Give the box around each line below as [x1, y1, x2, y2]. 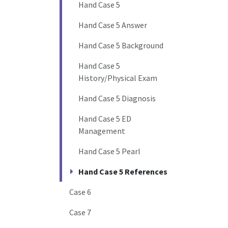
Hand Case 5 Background [78, 40, 163, 51]
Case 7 [69, 207, 92, 218]
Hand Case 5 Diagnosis [78, 93, 156, 104]
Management [78, 126, 125, 136]
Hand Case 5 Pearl [78, 146, 140, 157]
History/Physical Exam [78, 73, 157, 83]
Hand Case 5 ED [78, 113, 131, 124]
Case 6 [69, 187, 92, 197]
